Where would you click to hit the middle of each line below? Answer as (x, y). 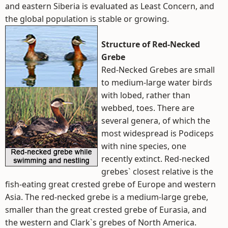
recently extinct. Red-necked (155, 159)
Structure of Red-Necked (151, 44)
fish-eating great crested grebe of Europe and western (110, 184)
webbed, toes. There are (148, 108)
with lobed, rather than (146, 95)
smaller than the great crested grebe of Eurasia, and (106, 210)
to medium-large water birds (157, 82)
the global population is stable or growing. (87, 19)
